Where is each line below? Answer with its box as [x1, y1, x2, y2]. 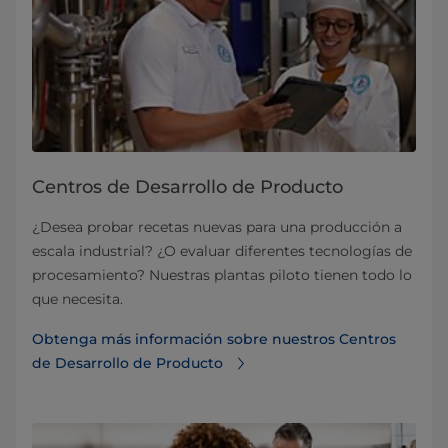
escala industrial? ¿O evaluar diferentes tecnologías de [32, 242, 412, 261]
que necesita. [32, 290, 123, 309]
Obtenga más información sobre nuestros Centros [32, 330, 396, 349]
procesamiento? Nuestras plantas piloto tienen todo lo [32, 266, 412, 285]
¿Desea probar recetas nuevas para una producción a [32, 218, 402, 237]
